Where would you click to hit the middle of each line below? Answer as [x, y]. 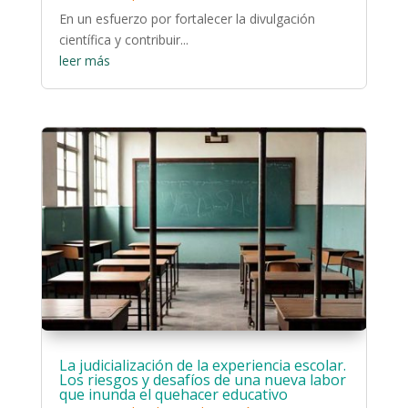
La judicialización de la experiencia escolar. [202, 366]
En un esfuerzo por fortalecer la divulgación [187, 19]
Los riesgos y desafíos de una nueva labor [202, 380]
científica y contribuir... [123, 40]
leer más [84, 61]
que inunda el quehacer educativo [173, 395]
